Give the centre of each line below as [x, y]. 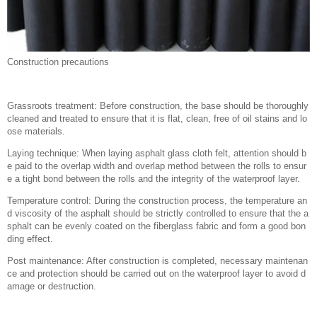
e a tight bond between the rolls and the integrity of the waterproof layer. [154, 179]
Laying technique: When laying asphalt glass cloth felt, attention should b [157, 153]
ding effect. [30, 239]
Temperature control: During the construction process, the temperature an [157, 201]
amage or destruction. [52, 286]
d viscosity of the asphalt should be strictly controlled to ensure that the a [158, 213]
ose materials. [36, 131]
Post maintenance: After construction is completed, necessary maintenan [157, 261]
